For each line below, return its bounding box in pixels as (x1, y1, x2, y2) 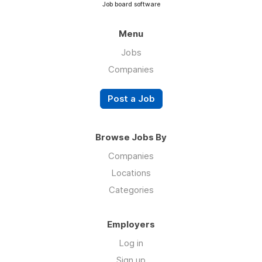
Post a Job (107, 94, 155, 105)
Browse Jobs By (95, 132, 167, 143)
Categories (108, 184, 154, 196)
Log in (119, 237, 143, 249)
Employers (107, 219, 155, 230)
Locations (111, 167, 151, 179)
